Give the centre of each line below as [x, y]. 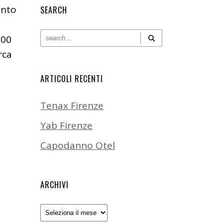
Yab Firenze [66, 125]
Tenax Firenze [72, 106]
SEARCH [54, 10]
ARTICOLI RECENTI [72, 79]
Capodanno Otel [78, 145]
